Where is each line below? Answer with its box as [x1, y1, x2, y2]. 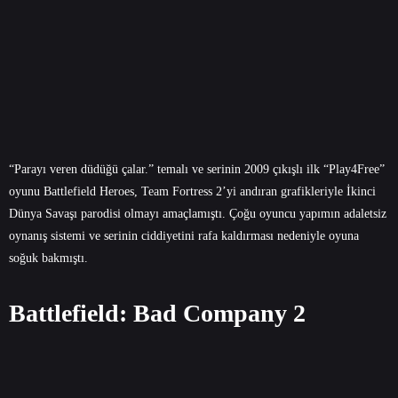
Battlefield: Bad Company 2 [9, 298, 306, 327]
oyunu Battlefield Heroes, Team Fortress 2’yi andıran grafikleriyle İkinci [9, 184, 376, 198]
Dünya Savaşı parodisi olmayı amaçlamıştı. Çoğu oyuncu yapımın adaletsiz [9, 206, 386, 220]
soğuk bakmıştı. [9, 251, 88, 265]
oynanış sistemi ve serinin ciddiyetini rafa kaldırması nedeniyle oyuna [9, 228, 359, 243]
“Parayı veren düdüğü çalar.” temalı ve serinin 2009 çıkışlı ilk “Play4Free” [9, 162, 385, 176]
